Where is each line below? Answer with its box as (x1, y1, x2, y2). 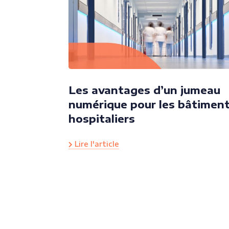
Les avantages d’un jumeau (68, 83, 220, 96)
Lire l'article (73, 139, 119, 148)
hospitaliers (68, 111, 135, 125)
